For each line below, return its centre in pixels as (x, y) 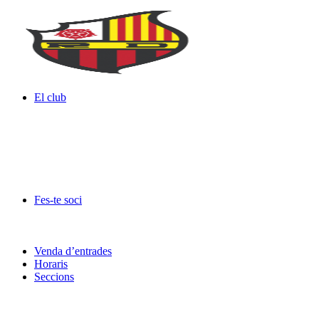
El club (50, 97)
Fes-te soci (58, 200)
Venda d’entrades (73, 251)
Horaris (51, 264)
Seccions (54, 277)
